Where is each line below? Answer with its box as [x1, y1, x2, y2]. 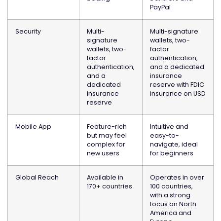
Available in [87, 173, 123, 182]
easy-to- [150, 131, 179, 140]
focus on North [150, 200, 196, 208]
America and [150, 209, 191, 217]
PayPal [150, 3, 171, 11]
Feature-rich [87, 122, 127, 131]
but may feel [87, 131, 127, 140]
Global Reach [15, 173, 59, 182]
